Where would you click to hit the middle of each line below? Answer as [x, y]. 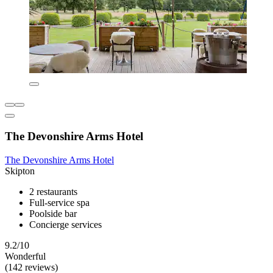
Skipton [20, 171]
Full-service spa [59, 202]
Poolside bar [53, 213]
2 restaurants [53, 191]
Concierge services [66, 224]
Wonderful [25, 256]
